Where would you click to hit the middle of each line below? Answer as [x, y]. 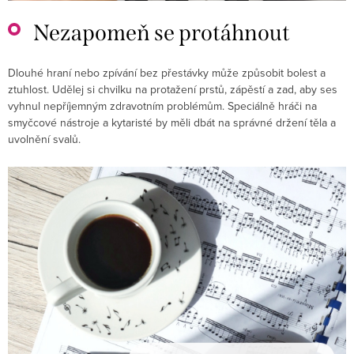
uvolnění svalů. [44, 139]
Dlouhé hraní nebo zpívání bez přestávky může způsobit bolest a [167, 73]
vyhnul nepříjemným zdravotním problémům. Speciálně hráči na [162, 106]
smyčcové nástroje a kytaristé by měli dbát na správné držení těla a [172, 123]
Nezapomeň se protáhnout [162, 33]
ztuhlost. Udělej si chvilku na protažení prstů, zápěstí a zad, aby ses [173, 90]
